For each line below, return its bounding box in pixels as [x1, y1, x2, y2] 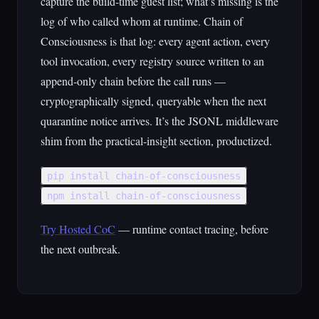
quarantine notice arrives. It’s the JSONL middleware [41, 113, 278, 128]
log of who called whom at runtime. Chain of [41, 14, 243, 28]
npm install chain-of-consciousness [47, 190, 241, 202]
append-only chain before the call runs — [41, 73, 226, 88]
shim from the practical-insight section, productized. [41, 133, 272, 148]
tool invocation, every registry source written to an [41, 53, 264, 68]
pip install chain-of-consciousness [47, 170, 241, 182]
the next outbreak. [41, 241, 120, 256]
